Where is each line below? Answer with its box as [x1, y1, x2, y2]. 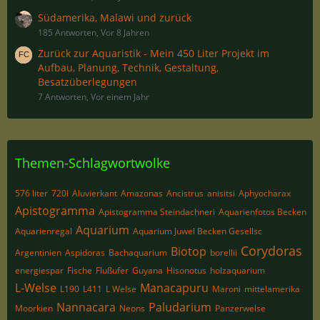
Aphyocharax [239, 187, 291, 199]
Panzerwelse [215, 302, 266, 314]
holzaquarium [210, 264, 265, 276]
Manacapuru [140, 280, 209, 296]
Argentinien [15, 246, 61, 259]
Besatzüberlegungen [38, 75, 137, 89]
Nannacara [56, 299, 116, 315]
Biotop [171, 244, 206, 259]
